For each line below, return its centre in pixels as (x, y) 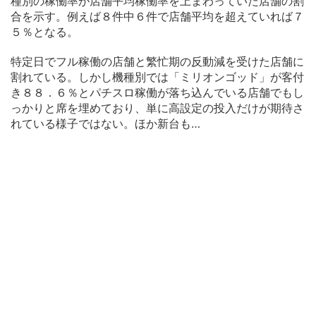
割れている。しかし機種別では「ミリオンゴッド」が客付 (157, 77)
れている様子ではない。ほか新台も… (105, 123)
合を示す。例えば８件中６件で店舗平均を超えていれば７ (157, 16)
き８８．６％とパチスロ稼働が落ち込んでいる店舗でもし (157, 92)
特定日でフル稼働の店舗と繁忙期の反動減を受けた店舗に (157, 61)
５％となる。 (44, 31)
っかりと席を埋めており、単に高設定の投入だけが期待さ (157, 108)
